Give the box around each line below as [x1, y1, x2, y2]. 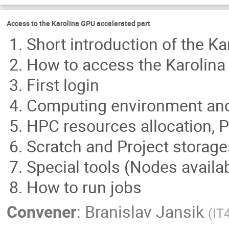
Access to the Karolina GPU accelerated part [7, 18, 150, 28]
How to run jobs [27, 176, 142, 198]
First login [27, 74, 99, 96]
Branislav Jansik [85, 201, 204, 223]
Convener [7, 201, 77, 223]
